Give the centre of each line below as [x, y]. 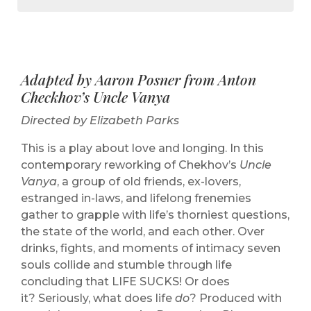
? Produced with [236, 298]
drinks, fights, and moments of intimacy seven [151, 248]
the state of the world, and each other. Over [143, 231]
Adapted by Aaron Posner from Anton [138, 79]
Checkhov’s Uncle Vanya [95, 96]
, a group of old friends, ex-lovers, [149, 181]
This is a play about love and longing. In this [142, 148]
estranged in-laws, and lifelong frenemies [136, 198]
